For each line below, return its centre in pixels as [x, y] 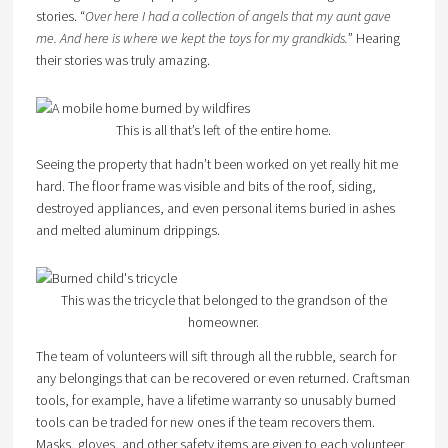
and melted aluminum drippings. [127, 230]
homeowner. [224, 322]
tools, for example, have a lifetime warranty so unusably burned [215, 400]
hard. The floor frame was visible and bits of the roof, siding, [205, 186]
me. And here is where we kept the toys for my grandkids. [191, 38]
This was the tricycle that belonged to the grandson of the [223, 300]
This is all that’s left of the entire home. [224, 130]
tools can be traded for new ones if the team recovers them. [205, 422]
